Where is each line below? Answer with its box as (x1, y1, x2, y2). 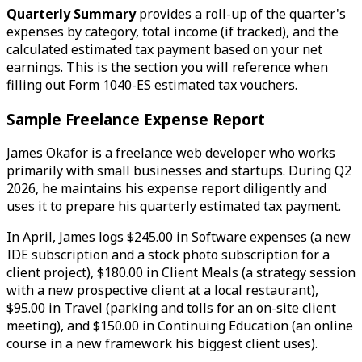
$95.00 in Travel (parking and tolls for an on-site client (6, 299, 336, 318)
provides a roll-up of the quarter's (136, 4, 346, 23)
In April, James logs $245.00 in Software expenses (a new (6, 228, 351, 246)
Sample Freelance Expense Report (6, 108, 265, 129)
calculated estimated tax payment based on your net (6, 40, 322, 58)
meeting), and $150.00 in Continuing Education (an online (6, 317, 353, 335)
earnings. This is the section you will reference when (6, 57, 328, 76)
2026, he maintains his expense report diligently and (6, 179, 326, 198)
